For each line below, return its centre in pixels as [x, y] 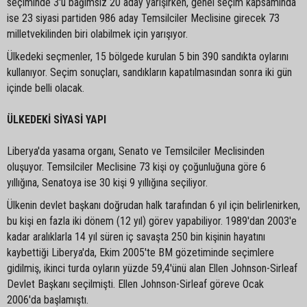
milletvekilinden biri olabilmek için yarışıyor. [97, 34]
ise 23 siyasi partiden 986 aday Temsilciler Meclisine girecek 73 [143, 18]
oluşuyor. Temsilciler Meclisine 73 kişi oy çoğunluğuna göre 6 [136, 167]
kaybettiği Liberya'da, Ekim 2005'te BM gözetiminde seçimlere [140, 252]
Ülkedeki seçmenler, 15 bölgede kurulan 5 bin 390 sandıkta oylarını [148, 56]
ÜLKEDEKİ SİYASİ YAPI [57, 119]
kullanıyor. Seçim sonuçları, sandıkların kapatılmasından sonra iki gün [149, 72]
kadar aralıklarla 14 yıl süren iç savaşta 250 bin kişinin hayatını [136, 236]
